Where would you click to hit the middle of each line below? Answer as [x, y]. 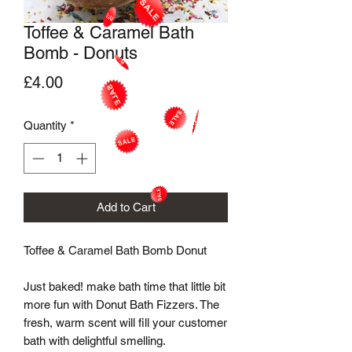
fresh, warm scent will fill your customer [125, 322]
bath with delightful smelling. [95, 340]
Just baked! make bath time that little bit [125, 286]
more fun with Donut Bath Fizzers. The [121, 304]
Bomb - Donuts [81, 53]
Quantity [45, 125]
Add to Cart [126, 207]
